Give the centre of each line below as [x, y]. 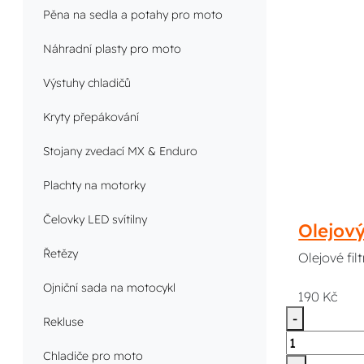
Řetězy [61, 254]
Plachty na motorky [95, 186]
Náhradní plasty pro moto [113, 49]
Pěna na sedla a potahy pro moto [133, 15]
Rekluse [64, 322]
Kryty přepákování [91, 117]
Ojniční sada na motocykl [110, 288]
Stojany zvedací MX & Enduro [121, 152]
